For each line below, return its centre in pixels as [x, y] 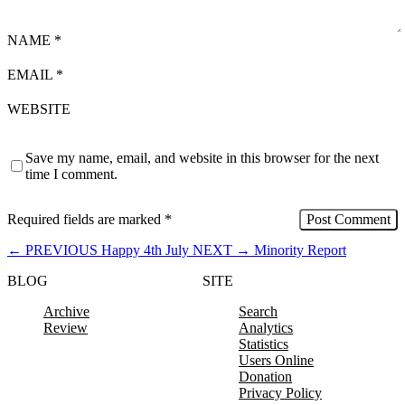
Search [258, 311]
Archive [66, 311]
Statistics [264, 344]
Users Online [276, 360]
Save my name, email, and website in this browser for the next [202, 157]
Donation [265, 376]
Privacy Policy [280, 392]
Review [66, 327]
